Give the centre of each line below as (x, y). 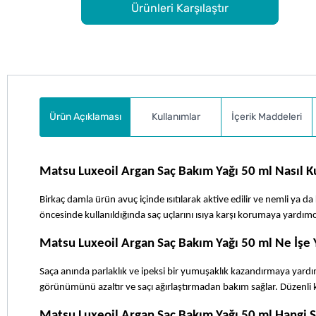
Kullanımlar (176, 117)
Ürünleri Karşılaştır (180, 8)
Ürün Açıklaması (85, 117)
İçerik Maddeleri (266, 117)
